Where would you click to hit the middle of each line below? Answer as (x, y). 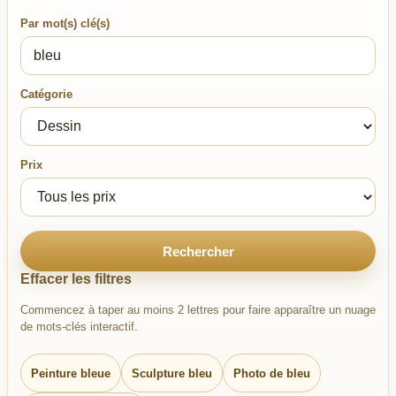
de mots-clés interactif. (79, 327)
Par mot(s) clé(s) (65, 23)
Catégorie (46, 94)
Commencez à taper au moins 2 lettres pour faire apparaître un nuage (198, 310)
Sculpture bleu (172, 373)
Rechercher (198, 251)
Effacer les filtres (76, 279)
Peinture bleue (71, 373)
